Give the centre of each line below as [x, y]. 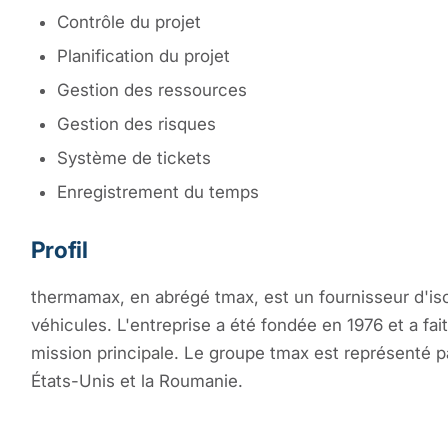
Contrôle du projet [128, 21]
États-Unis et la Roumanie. [136, 380]
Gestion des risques [136, 123]
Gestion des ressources [151, 89]
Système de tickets [133, 157]
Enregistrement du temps [157, 191]
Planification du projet [143, 55]
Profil [59, 249]
